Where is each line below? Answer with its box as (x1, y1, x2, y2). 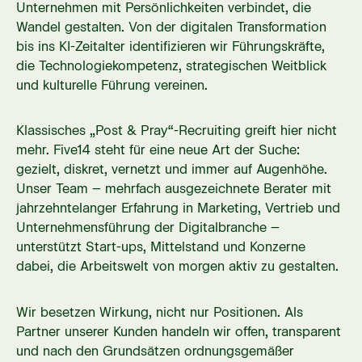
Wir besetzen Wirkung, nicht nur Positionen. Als (15, 303, 303, 321)
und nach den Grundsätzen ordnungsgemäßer (15, 342, 294, 360)
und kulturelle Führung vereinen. (15, 76, 208, 94)
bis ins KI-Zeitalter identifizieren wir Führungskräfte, (15, 37, 325, 55)
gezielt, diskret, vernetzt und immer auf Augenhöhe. (15, 161, 327, 179)
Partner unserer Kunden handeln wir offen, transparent (15, 322, 341, 340)
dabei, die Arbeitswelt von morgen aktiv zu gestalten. (15, 258, 339, 276)
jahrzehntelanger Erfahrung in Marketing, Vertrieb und (15, 200, 340, 217)
